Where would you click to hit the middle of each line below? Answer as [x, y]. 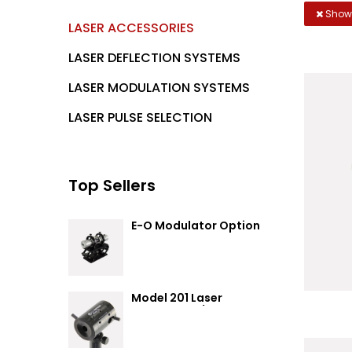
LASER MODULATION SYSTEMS [159, 87]
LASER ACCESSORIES [131, 27]
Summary [159, 238]
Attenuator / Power [187, 311]
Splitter [153, 324]
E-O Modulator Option [196, 225]
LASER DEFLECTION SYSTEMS [154, 57]
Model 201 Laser [177, 297]
